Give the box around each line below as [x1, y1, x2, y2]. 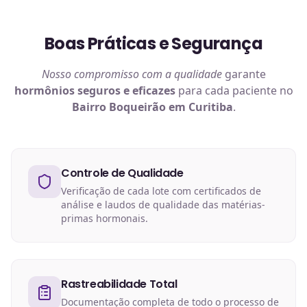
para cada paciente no [175, 83, 293, 98]
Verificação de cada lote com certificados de [61, 184, 261, 197]
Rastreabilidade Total [61, 276, 177, 292]
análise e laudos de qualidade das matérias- [61, 198, 265, 211]
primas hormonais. [61, 212, 148, 225]
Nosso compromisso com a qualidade [41, 66, 222, 82]
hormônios [14, 83, 75, 98]
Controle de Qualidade [61, 165, 184, 181]
